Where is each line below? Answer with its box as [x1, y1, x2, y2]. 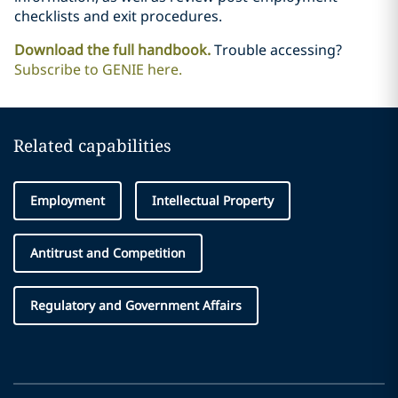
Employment [30, 192, 105, 209]
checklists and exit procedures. [14, 6, 222, 26]
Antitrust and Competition [30, 244, 186, 261]
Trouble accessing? [214, 40, 342, 60]
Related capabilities [13, 134, 171, 157]
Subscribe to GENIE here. [14, 60, 182, 79]
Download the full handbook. [14, 40, 211, 60]
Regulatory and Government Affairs [30, 297, 242, 314]
